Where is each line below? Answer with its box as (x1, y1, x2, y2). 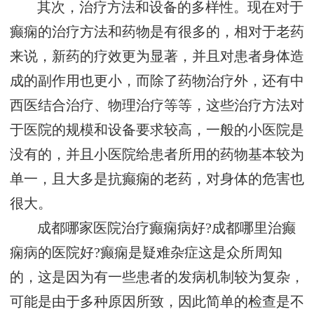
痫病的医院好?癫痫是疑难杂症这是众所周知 (10, 245, 282, 261)
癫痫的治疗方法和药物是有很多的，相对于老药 (10, 25, 304, 40)
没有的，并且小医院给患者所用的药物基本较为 (10, 147, 304, 163)
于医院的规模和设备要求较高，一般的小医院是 (10, 123, 304, 138)
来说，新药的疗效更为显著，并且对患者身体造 (10, 49, 304, 64)
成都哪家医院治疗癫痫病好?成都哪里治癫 (37, 221, 296, 236)
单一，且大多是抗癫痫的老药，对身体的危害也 (10, 172, 304, 187)
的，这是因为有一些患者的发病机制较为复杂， (10, 270, 304, 285)
